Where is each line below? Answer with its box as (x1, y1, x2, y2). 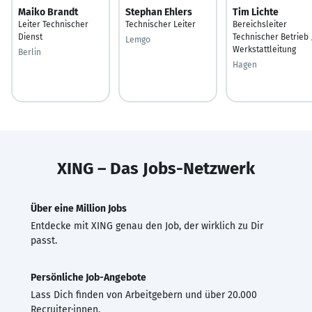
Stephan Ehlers (125, 6, 192, 18)
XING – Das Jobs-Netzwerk (57, 158, 255, 178)
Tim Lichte (233, 6, 279, 18)
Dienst (18, 31, 42, 42)
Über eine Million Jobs (31, 202, 127, 214)
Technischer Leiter (125, 19, 196, 29)
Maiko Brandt (18, 6, 78, 18)
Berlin (18, 47, 41, 57)
